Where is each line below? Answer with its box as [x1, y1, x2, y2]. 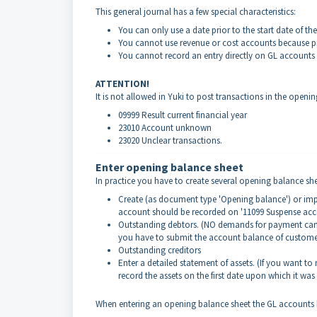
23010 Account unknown [118, 122, 212, 134]
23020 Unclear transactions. [118, 134, 222, 147]
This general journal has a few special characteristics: [96, 6, 296, 18]
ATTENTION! [96, 78, 149, 91]
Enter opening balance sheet [96, 160, 243, 175]
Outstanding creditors [118, 244, 201, 257]
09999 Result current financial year [118, 109, 247, 122]
